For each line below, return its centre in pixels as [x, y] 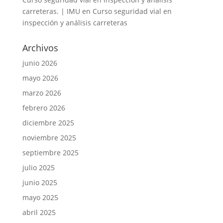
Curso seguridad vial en [132, 11]
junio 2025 [40, 182]
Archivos [40, 48]
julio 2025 [38, 167]
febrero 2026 [44, 108]
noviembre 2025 [49, 138]
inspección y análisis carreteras [75, 23]
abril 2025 [39, 212]
